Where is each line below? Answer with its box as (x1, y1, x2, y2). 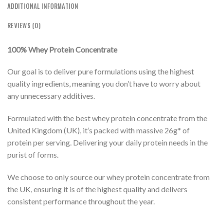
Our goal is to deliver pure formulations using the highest (7, 67, 194, 76)
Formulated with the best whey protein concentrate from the (7, 113, 207, 123)
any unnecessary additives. (7, 91, 95, 101)
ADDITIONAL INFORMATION (7, 1, 79, 11)
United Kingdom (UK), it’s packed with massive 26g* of (7, 126, 190, 135)
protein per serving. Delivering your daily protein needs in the (7, 138, 208, 147)
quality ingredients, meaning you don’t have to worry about (7, 79, 200, 89)
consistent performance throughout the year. (7, 196, 155, 206)
